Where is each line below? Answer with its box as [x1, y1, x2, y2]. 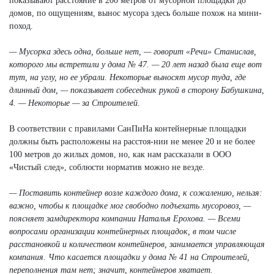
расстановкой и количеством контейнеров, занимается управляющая [9, 239, 265, 249]
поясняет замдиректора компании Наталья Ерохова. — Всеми [9, 213, 240, 223]
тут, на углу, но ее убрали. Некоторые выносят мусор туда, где [9, 72, 246, 82]
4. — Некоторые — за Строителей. [9, 98, 140, 108]
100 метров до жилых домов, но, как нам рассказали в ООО [9, 149, 231, 159]
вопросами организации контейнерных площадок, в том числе [9, 226, 236, 236]
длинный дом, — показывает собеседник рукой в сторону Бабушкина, [9, 85, 264, 95]
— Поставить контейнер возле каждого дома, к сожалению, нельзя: [9, 188, 262, 198]
